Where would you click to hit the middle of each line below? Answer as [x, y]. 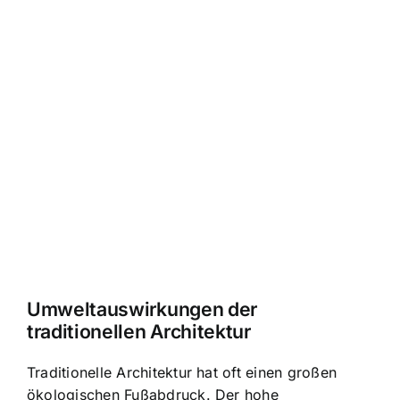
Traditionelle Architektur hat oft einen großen [182, 372]
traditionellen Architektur [139, 331]
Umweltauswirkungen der [142, 308]
